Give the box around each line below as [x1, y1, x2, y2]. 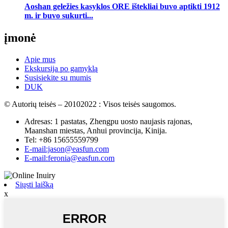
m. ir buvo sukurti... [24, 11, 93, 20]
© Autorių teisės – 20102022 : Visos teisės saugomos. [4, 100, 176, 109]
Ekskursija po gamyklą [24, 64, 98, 73]
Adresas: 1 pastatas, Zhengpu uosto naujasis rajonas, [24, 117, 192, 126]
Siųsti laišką [15, 180, 53, 189]
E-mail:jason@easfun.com [24, 145, 109, 154]
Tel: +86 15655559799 [24, 135, 98, 145]
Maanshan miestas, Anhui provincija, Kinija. [24, 126, 167, 135]
